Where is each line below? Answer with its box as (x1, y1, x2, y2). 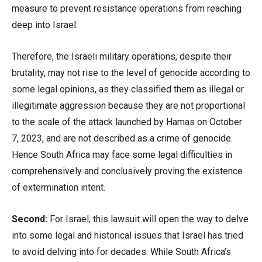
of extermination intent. (12, 182, 105, 193)
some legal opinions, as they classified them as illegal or (12, 84, 244, 95)
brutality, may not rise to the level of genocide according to (12, 67, 250, 78)
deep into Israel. (12, 19, 78, 30)
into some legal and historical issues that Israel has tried (12, 230, 243, 241)
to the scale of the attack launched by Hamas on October (12, 116, 242, 127)
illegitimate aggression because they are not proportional (12, 100, 245, 111)
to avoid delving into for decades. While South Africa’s (12, 246, 231, 257)
